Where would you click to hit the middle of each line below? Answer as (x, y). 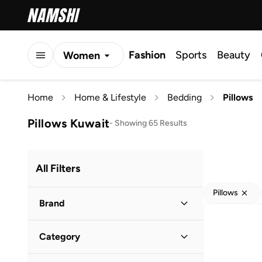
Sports (191, 55)
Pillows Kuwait (69, 123)
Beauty (234, 55)
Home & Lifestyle (110, 97)
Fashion (147, 55)
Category (60, 237)
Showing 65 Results (151, 123)
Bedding (185, 97)
